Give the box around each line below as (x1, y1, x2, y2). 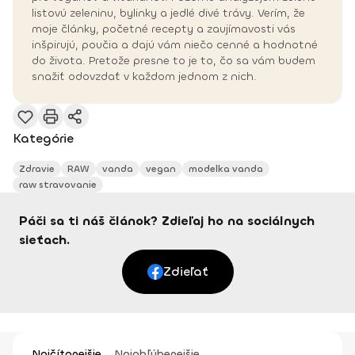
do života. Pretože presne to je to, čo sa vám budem (32, 53, 315, 69)
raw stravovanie (19, 178, 97, 192)
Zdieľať (162, 263, 208, 281)
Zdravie (19, 162, 55, 176)
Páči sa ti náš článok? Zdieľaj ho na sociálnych (19, 212, 315, 230)
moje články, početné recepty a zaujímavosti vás (32, 21, 296, 37)
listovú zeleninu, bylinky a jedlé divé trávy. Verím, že (32, 6, 305, 21)
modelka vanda (189, 162, 263, 176)
